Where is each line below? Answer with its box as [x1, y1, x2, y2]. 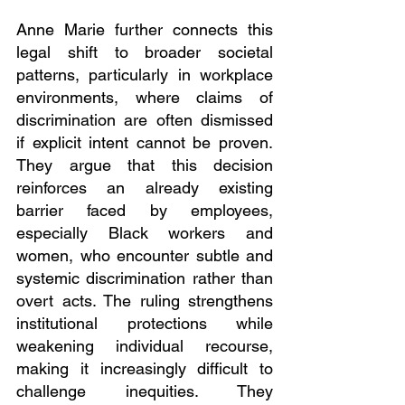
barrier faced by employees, [16, 201, 273, 221]
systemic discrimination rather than [16, 268, 273, 288]
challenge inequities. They [16, 381, 273, 401]
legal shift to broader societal [16, 42, 273, 62]
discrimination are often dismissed [16, 110, 273, 130]
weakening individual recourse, [16, 336, 273, 356]
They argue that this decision [16, 155, 273, 175]
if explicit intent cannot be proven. [16, 133, 273, 153]
